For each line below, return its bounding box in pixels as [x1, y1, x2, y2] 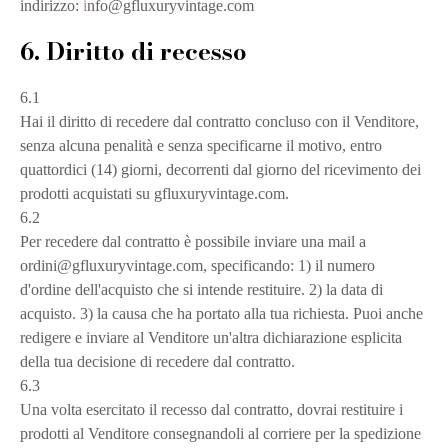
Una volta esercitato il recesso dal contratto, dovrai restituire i [20, 401, 403, 418]
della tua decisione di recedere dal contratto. [20, 353, 295, 370]
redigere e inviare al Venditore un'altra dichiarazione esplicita [20, 329, 402, 346]
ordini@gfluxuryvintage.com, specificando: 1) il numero [20, 257, 375, 274]
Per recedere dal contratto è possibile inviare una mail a [20, 233, 366, 250]
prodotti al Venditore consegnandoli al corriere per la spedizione [20, 425, 421, 442]
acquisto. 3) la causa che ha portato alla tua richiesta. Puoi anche [20, 305, 423, 322]
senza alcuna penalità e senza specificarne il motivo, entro [20, 137, 382, 154]
